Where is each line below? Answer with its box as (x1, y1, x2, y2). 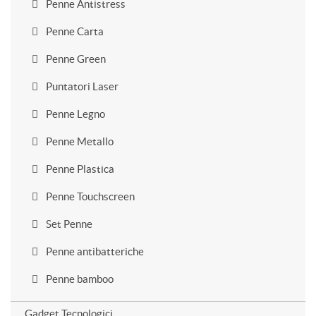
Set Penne (44, 218, 92, 230)
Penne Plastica (44, 163, 114, 175)
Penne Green (44, 53, 106, 65)
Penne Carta (44, 25, 104, 37)
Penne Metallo (44, 135, 114, 147)
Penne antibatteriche (44, 245, 144, 257)
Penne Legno (44, 108, 105, 120)
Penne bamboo (44, 273, 114, 285)
